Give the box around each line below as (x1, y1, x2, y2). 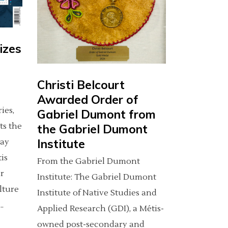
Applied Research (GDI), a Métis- (37, 203, 164, 214)
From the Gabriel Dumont (37, 156, 140, 166)
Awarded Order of (37, 92, 138, 107)
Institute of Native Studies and (37, 187, 157, 198)
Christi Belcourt (37, 77, 125, 92)
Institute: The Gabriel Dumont (37, 172, 156, 182)
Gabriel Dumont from (37, 106, 156, 122)
